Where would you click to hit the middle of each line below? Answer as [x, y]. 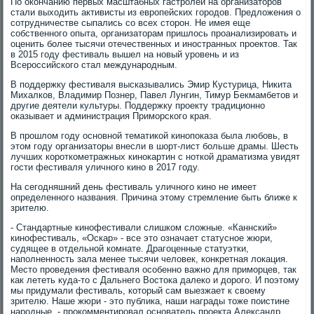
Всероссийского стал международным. [94, 65]
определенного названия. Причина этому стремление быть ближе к [154, 197]
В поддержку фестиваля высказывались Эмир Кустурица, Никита [151, 84]
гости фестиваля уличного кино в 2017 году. [105, 167]
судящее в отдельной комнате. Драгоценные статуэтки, [130, 248]
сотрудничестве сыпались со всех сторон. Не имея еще [131, 23]
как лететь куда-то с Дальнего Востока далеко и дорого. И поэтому [155, 280]
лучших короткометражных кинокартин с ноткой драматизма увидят [156, 157]
